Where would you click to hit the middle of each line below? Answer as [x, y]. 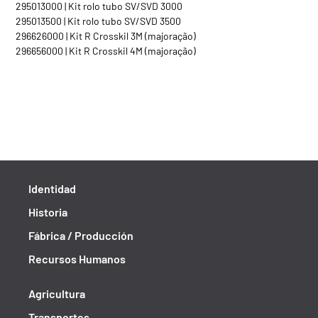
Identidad [52, 188]
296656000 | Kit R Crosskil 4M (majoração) [106, 51]
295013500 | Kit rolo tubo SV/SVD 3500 [98, 21]
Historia [48, 212]
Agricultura [57, 294]
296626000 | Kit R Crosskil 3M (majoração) [106, 36]
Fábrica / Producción [81, 235]
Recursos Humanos [77, 259]
